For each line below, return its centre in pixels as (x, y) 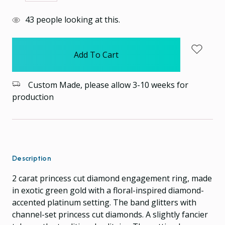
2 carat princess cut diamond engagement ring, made (112, 178)
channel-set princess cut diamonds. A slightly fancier (110, 214)
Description (32, 158)
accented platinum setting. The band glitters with (104, 202)
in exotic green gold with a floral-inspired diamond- (108, 190)
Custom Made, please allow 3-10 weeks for (107, 85)
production (33, 97)
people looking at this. (77, 19)
